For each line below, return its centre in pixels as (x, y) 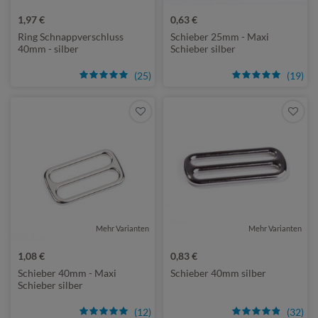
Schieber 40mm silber (218, 273)
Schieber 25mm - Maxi (220, 37)
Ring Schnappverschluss (71, 37)
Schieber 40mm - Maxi (67, 273)
